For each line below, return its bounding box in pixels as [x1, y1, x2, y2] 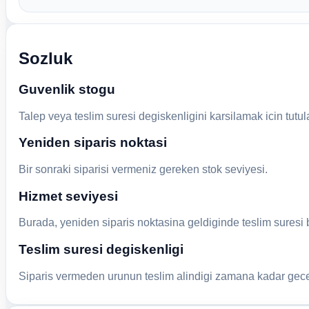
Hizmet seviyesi [18, 188, 118, 203]
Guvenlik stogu [18, 81, 115, 97]
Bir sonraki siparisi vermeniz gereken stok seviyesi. [18, 163, 268, 175]
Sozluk [18, 48, 72, 68]
